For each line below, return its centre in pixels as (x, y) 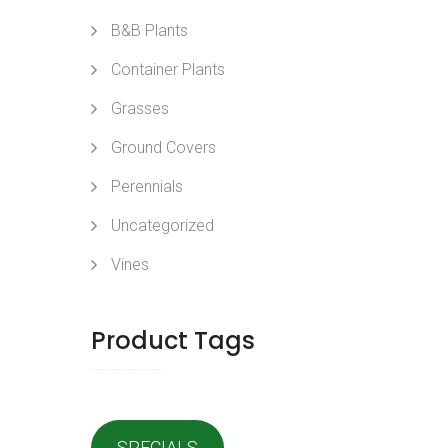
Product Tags (173, 340)
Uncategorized (162, 225)
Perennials (147, 186)
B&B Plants (149, 30)
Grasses (140, 108)
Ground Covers (163, 147)
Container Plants (168, 69)
